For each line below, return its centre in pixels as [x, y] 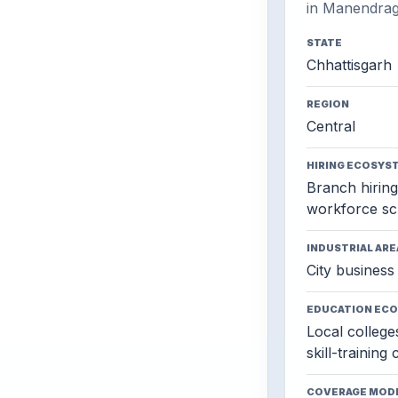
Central [330, 126]
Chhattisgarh [349, 65]
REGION [327, 104]
